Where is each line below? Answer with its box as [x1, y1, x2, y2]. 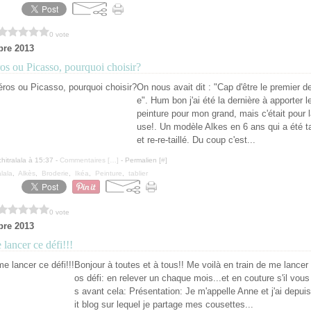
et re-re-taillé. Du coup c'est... [137, 135, 255, 145]
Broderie [42, 169, 69, 177]
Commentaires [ [60, 156, 110, 164]
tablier [128, 169, 148, 177]
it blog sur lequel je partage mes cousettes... [74, 299, 253, 310]
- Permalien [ [119, 156, 161, 164]
